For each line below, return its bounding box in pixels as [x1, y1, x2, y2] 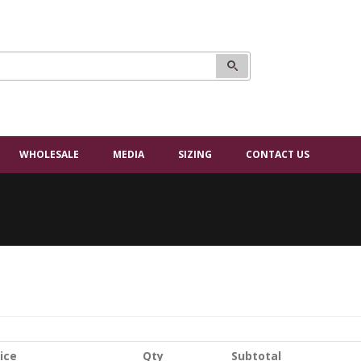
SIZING [178, 147, 212, 161]
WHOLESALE [19, 147, 79, 161]
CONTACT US [246, 147, 309, 161]
